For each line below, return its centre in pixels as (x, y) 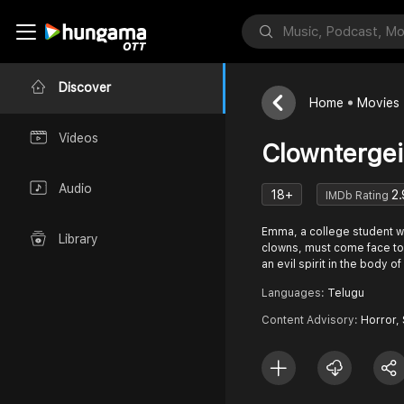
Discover (85, 88)
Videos (78, 138)
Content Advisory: (311, 320)
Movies (378, 103)
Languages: (294, 293)
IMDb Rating (358, 195)
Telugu (346, 293)
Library (78, 239)
